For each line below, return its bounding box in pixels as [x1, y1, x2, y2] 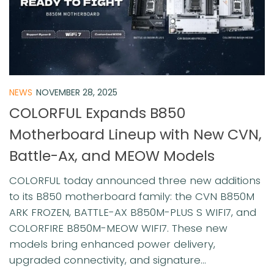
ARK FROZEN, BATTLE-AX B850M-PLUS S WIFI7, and [9, 204, 256, 220]
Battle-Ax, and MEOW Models [9, 145, 215, 166]
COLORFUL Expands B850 [9, 102, 185, 123]
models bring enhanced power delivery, [9, 236, 215, 251]
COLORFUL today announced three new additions [9, 172, 261, 188]
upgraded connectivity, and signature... [9, 252, 206, 267]
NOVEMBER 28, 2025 [36, 86, 117, 98]
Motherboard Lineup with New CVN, [9, 124, 262, 144]
